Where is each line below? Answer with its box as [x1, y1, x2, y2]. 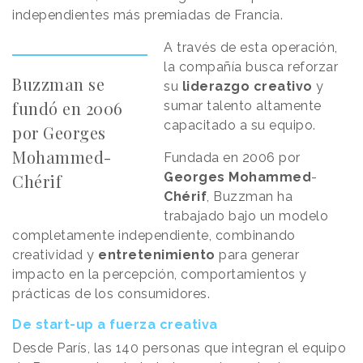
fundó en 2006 [12, 96, 123, 119]
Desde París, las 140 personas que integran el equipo [12, 340, 346, 356]
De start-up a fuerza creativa [12, 316, 218, 332]
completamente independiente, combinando [12, 227, 296, 243]
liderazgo [181, 78, 250, 94]
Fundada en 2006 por [164, 149, 301, 165]
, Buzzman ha [207, 188, 293, 204]
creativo [253, 78, 313, 94]
